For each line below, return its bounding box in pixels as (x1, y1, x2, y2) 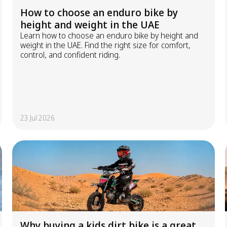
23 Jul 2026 (20, 113, 55, 123)
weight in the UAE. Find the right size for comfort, (20, 40, 191, 51)
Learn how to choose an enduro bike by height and (20, 30, 198, 41)
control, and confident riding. (20, 49, 120, 60)
